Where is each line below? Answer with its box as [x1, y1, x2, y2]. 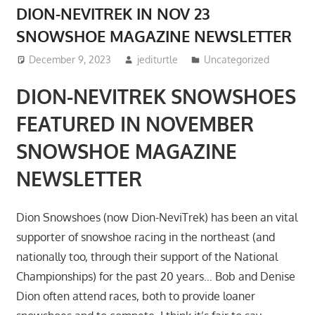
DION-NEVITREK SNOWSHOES [15, 84, 296, 110]
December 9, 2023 [29, 53, 112, 66]
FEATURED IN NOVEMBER [15, 111, 254, 137]
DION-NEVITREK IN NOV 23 [15, 3, 210, 23]
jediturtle [137, 53, 179, 66]
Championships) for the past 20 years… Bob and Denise [15, 269, 295, 284]
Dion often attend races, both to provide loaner [15, 289, 255, 304]
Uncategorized [204, 53, 270, 66]
